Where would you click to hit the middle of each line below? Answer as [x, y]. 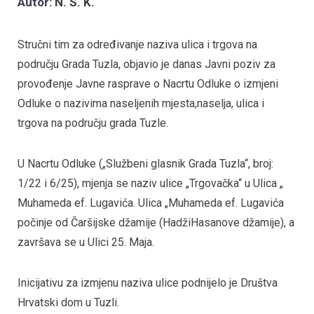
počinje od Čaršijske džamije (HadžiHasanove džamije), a [156, 222]
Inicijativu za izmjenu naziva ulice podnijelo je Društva [148, 282]
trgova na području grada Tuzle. [93, 123]
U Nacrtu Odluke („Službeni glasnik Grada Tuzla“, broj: [145, 163]
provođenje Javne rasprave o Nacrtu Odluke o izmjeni [148, 84]
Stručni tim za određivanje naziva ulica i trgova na [137, 45]
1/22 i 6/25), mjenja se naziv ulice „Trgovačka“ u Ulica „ [150, 183]
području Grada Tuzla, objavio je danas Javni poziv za [146, 64]
